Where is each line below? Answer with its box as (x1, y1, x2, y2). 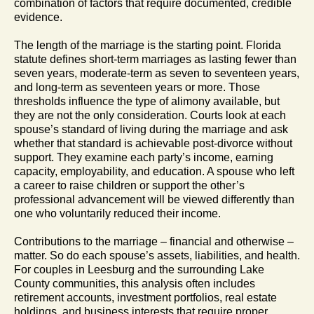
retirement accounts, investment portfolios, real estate (14, 291, 277, 303)
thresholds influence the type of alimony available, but (14, 95, 280, 107)
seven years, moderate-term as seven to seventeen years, (14, 67, 299, 79)
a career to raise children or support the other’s (14, 179, 245, 191)
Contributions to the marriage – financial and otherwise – (14, 235, 294, 247)
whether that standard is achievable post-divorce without (14, 137, 292, 149)
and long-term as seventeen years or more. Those (14, 81, 260, 93)
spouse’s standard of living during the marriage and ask (14, 123, 288, 135)
